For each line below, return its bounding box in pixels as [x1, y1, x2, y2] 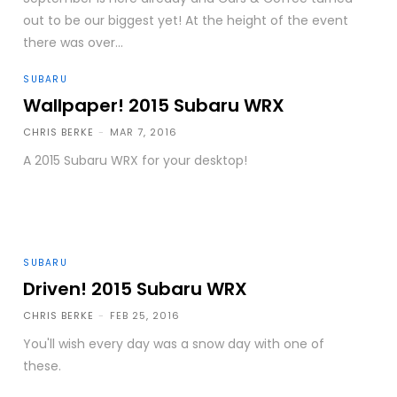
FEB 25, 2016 [110, 308, 181, 323]
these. [23, 357, 62, 376]
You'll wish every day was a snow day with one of [23, 335, 325, 354]
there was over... [23, 33, 124, 51]
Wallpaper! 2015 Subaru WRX [23, 92, 285, 118]
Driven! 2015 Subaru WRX [23, 276, 248, 302]
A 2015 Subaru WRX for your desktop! [23, 151, 248, 169]
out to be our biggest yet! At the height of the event [23, 11, 349, 29]
